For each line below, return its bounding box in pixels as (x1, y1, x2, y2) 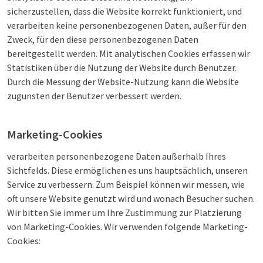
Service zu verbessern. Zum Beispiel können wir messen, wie (7, 178, 245, 190)
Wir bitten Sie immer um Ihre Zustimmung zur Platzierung (7, 207, 242, 218)
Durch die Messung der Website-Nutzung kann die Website (7, 76, 239, 87)
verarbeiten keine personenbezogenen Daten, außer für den (7, 19, 247, 31)
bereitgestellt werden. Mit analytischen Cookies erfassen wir (7, 48, 250, 59)
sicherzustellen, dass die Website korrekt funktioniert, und (7, 5, 242, 17)
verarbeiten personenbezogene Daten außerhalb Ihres (7, 150, 226, 162)
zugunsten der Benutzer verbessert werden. (7, 90, 181, 102)
